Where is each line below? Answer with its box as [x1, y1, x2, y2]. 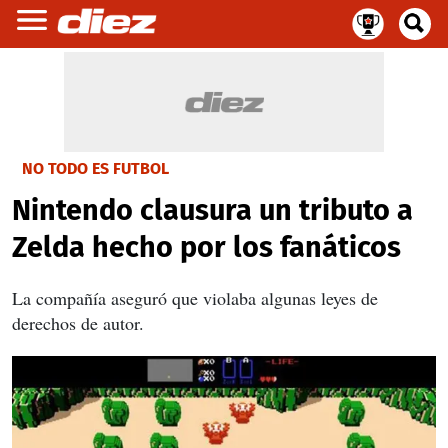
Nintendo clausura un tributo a [12, 193, 413, 228]
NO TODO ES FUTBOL [22, 159, 169, 178]
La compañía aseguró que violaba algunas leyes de [12, 286, 378, 310]
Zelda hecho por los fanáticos [12, 230, 401, 265]
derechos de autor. [12, 311, 144, 335]
